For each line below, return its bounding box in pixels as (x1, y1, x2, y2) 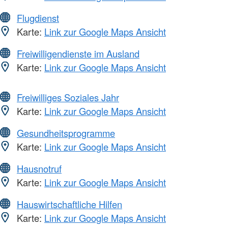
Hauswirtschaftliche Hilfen (17, 197, 122, 211)
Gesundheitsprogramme (17, 126, 115, 139)
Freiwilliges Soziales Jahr (17, 90, 119, 104)
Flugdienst (17, 11, 59, 24)
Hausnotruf (17, 161, 62, 175)
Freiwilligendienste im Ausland (17, 46, 139, 60)
